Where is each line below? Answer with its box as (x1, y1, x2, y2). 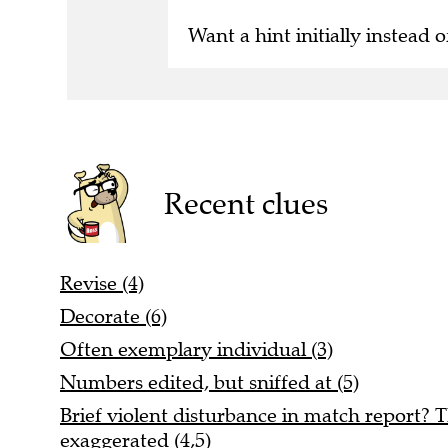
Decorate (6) (60, 303, 167, 329)
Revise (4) (60, 270, 144, 296)
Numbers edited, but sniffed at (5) (60, 369, 359, 395)
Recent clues (163, 184, 328, 222)
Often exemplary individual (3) (60, 336, 333, 362)
